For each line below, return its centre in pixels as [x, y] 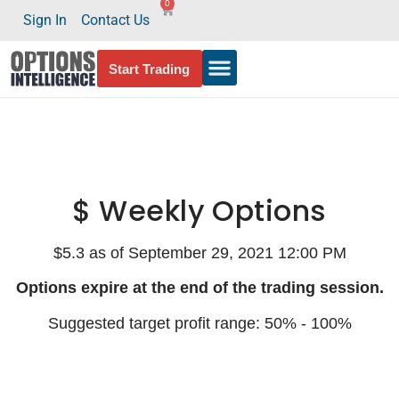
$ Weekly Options [199, 210]
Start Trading [150, 69]
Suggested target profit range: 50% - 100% [199, 323]
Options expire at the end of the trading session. [199, 288]
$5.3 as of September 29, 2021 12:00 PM [199, 252]
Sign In [45, 20]
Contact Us [115, 20]
